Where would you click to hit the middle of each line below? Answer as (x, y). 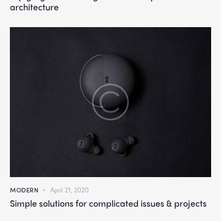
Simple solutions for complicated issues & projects (108, 203)
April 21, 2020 (69, 190)
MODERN (24, 189)
